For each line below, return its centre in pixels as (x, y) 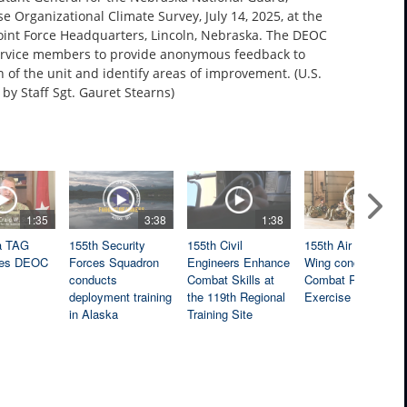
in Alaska (94, 313)
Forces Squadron (114, 262)
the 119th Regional (236, 296)
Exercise (328, 296)
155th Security (108, 244)
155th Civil (214, 244)
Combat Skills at (230, 279)
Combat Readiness (355, 279)
